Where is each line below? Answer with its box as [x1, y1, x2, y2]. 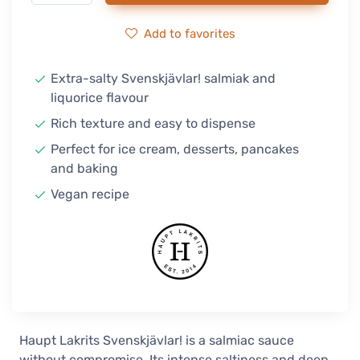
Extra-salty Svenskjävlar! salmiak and [51, 71, 276, 86]
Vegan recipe [51, 186, 129, 202]
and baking [51, 161, 118, 176]
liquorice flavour [51, 90, 149, 105]
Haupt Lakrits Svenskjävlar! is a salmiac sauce [19, 333, 294, 348]
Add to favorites [143, 27, 235, 41]
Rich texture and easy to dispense [51, 116, 256, 131]
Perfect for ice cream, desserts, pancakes [51, 141, 299, 157]
